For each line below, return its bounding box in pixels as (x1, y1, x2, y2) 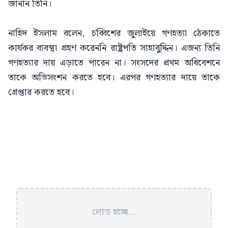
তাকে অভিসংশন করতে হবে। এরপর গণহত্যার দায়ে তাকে (8, 70, 220, 85)
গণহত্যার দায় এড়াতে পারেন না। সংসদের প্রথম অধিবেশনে (8, 55, 220, 70)
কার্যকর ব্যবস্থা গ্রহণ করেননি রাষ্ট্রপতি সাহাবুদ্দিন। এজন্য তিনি (8, 40, 220, 55)
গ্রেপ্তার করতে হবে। (8, 84, 74, 100)
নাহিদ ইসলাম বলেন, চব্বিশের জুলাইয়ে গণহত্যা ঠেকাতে (8, 25, 220, 41)
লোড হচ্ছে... (92, 204, 136, 219)
